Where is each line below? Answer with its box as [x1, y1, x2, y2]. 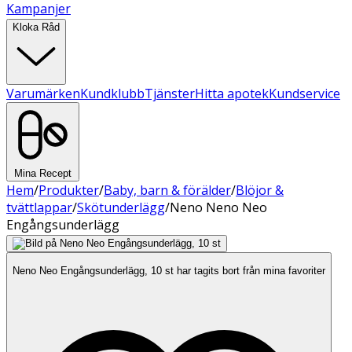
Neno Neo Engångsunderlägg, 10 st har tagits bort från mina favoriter [13, 265, 325, 277]
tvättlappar [6, 199, 72, 216]
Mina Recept [14, 167, 71, 179]
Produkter [38, 181, 99, 199]
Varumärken [6, 85, 80, 102]
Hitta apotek [195, 85, 269, 102]
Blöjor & [236, 181, 284, 199]
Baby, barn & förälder [104, 181, 231, 199]
